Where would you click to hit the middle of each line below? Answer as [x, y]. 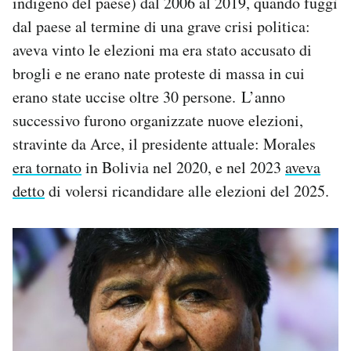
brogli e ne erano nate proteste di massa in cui [159, 74]
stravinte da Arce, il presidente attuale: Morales [164, 144]
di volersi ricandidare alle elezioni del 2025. [187, 191]
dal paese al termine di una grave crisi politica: [161, 27]
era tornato [47, 168]
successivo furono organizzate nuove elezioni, [158, 121]
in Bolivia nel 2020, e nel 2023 [183, 168]
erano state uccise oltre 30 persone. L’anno [149, 97]
